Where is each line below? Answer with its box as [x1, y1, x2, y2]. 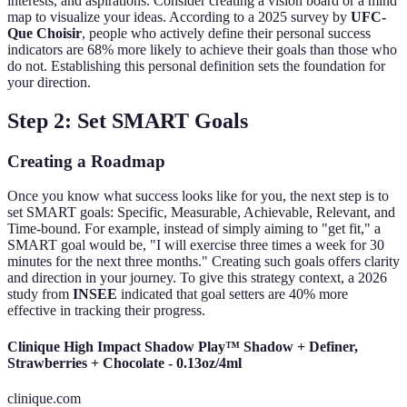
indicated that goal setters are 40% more [117, 286, 348, 303]
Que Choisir [7, 25, 82, 41]
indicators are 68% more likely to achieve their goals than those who [7, 41, 397, 57]
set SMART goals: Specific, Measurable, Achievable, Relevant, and [7, 204, 395, 221]
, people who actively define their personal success [82, 25, 371, 41]
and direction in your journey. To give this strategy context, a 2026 [7, 270, 387, 286]
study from [7, 286, 73, 303]
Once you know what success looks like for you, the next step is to [7, 188, 389, 204]
